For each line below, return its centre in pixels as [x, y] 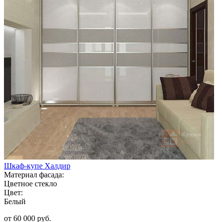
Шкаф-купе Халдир [37, 166]
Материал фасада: [34, 174]
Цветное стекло [30, 183]
